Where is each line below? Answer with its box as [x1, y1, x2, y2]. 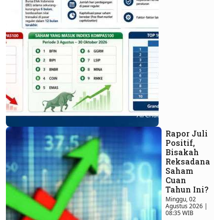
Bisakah [165, 147, 199, 158]
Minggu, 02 [165, 195, 196, 204]
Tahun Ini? [165, 184, 208, 195]
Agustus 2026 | [165, 202, 208, 211]
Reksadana [165, 156, 210, 167]
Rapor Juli [165, 128, 208, 139]
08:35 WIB [165, 209, 193, 218]
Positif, [165, 137, 195, 148]
